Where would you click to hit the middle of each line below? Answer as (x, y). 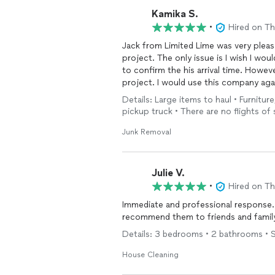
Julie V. (168, 172)
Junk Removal (147, 132)
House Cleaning (150, 255)
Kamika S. (175, 14)
